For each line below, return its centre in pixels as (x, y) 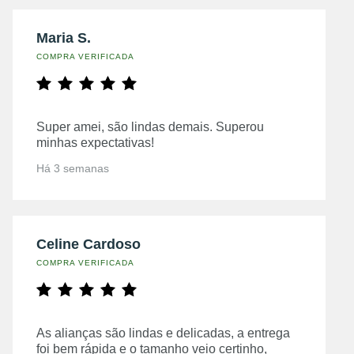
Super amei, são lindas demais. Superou (150, 126)
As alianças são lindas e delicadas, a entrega (163, 333)
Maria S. (64, 38)
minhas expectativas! (95, 142)
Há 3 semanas (73, 168)
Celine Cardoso (88, 244)
